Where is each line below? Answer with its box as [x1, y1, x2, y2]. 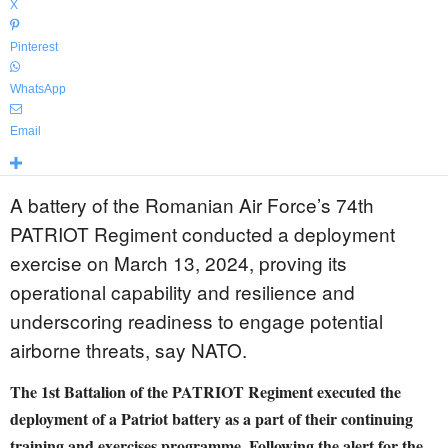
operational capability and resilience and [10, 278, 355, 305]
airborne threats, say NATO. [10, 336, 247, 363]
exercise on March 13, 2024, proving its [10, 249, 347, 276]
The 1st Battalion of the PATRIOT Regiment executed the [10, 380, 401, 403]
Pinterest [10, 40, 58, 54]
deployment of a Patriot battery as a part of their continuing [10, 407, 413, 430]
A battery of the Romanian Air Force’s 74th [10, 191, 374, 218]
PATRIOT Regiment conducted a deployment [10, 220, 395, 247]
